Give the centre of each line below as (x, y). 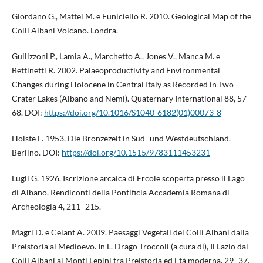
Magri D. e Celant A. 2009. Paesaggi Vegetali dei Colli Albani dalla (130, 232)
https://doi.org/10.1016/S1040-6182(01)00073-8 (132, 112)
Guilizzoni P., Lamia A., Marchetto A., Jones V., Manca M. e (116, 56)
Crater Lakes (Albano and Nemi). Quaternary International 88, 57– (131, 98)
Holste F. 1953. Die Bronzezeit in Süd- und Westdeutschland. (121, 138)
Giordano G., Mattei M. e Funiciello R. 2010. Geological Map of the (131, 16)
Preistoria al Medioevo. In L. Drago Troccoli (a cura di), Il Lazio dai (130, 246)
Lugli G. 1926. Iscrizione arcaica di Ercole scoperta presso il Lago (128, 178)
